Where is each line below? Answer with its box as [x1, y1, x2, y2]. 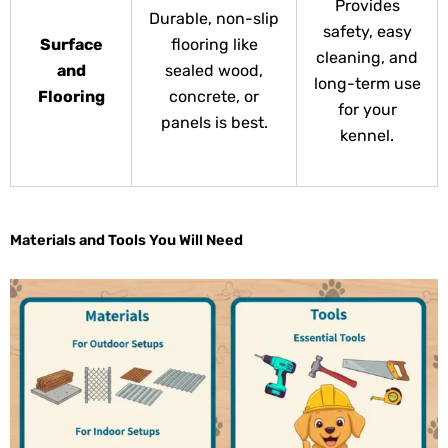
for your [337, 100, 397, 120]
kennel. [340, 126, 394, 146]
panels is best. [160, 113, 268, 133]
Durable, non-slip [149, 9, 279, 29]
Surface [39, 35, 103, 55]
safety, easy [322, 22, 412, 42]
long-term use [313, 74, 421, 94]
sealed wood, [165, 61, 263, 81]
